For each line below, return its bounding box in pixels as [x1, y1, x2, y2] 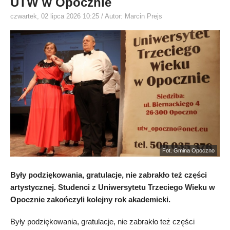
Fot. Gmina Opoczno [162, 147, 215, 154]
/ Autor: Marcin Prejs [101, 12, 162, 20]
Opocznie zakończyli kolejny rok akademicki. [10, 195, 170, 204]
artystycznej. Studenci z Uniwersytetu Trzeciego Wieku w [10, 183, 215, 192]
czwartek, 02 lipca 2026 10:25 [10, 12, 101, 20]
